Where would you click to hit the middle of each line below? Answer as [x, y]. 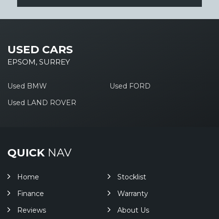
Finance [31, 194]
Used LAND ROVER [42, 103]
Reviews [32, 210]
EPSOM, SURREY [39, 62]
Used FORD [130, 86]
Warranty [132, 194]
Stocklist [131, 177]
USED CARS [40, 50]
